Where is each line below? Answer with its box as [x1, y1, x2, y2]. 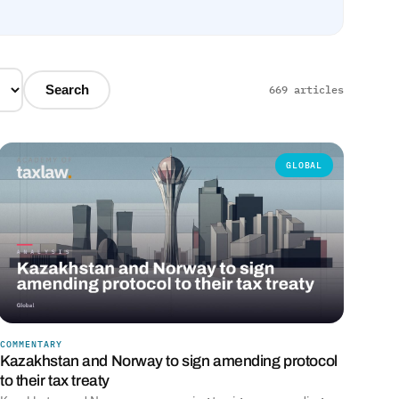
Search [45, 82, 89, 97]
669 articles [269, 83, 344, 97]
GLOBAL [286, 159, 322, 171]
